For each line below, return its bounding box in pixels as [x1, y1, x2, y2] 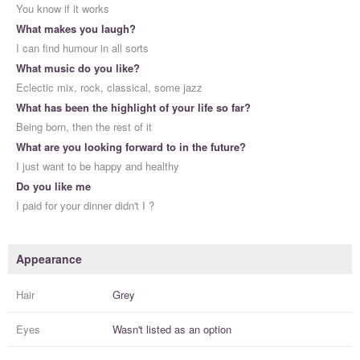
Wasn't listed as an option [112, 321, 231, 337]
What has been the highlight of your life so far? [16, 100, 251, 116]
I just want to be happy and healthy [16, 158, 179, 174]
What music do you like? [16, 60, 140, 76]
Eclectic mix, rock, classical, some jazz [16, 80, 202, 96]
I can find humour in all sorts [16, 40, 149, 56]
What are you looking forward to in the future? [16, 139, 246, 155]
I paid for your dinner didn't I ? [16, 198, 154, 214]
